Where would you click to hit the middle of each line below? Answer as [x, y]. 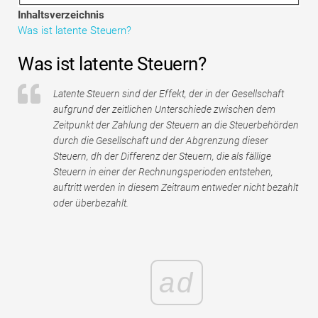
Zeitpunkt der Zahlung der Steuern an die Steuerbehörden [176, 125]
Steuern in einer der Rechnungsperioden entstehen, [163, 172]
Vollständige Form [70, 43]
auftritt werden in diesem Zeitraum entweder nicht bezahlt [176, 188]
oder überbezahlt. [91, 203]
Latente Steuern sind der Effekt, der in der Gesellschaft [169, 94]
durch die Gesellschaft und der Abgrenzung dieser [161, 141]
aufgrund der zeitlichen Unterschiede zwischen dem [164, 110]
